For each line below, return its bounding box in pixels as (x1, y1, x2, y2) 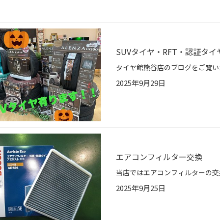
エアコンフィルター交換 (116, 151, 202, 163)
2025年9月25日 (116, 183, 165, 193)
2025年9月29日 (116, 78, 165, 88)
